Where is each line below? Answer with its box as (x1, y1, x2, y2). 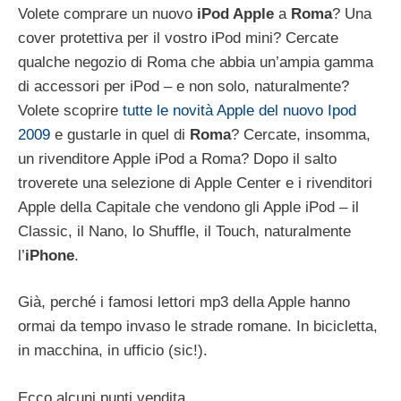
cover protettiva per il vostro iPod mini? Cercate (18, 29, 338, 47)
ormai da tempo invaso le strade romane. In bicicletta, (18, 318, 378, 336)
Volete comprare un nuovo (18, 4, 192, 22)
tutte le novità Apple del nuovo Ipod (123, 101, 356, 119)
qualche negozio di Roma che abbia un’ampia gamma (18, 53, 373, 71)
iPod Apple (192, 4, 278, 22)
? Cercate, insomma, (231, 125, 371, 143)
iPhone (25, 246, 74, 264)
